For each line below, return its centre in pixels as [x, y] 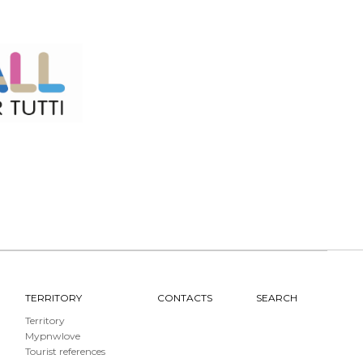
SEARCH [277, 298]
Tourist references [66, 352]
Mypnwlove [53, 335]
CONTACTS [184, 298]
